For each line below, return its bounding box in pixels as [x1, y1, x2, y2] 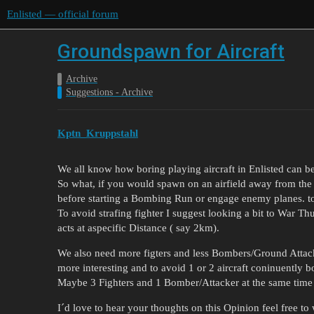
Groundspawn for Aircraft [57, 40, 285, 63]
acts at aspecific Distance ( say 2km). [57, 221, 219, 233]
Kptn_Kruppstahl [57, 127, 138, 139]
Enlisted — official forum [7, 8, 118, 20]
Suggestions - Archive [66, 87, 153, 97]
